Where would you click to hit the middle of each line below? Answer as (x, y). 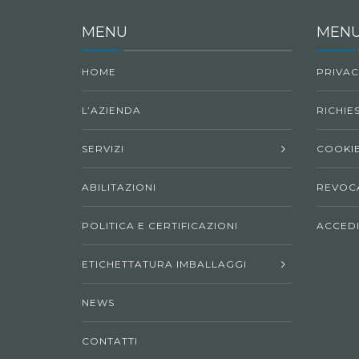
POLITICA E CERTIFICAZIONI (160, 226)
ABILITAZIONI (119, 187)
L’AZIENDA (111, 110)
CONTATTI (110, 341)
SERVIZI (103, 149)
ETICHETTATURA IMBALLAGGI (164, 264)
